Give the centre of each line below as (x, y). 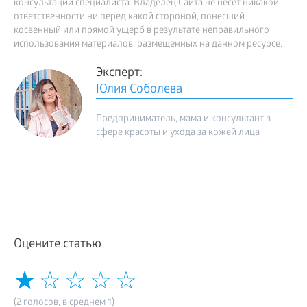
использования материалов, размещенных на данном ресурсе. (148, 45)
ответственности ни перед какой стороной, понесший (129, 18)
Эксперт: (119, 74)
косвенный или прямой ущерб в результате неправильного (142, 32)
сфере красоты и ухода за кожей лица (178, 134)
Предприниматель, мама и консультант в (183, 120)
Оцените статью (58, 245)
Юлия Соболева (139, 90)
